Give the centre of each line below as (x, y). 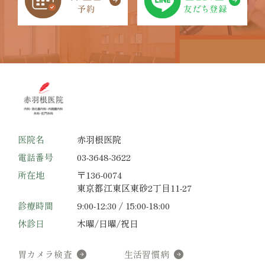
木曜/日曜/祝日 (108, 224)
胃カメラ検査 (45, 254)
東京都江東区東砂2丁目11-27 (134, 188)
